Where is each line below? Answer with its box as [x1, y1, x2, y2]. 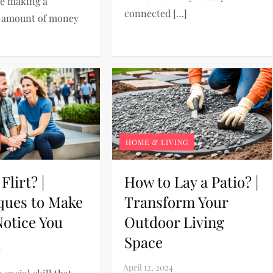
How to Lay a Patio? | [124, 171, 258, 191]
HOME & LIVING [125, 136, 188, 147]
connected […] [124, 6, 187, 19]
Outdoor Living [124, 211, 224, 232]
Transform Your [124, 191, 228, 211]
